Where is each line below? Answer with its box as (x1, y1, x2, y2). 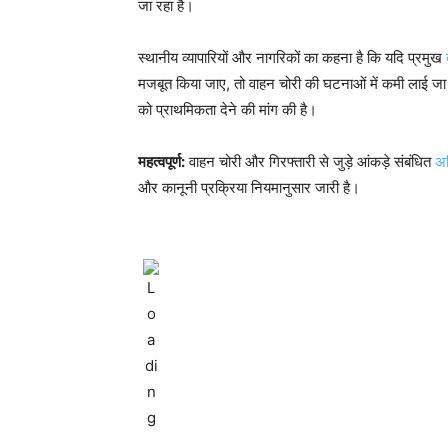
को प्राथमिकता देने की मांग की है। (138, 100, 317, 119)
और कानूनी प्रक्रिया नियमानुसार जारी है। (138, 178, 360, 197)
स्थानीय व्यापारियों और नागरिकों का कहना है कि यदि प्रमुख (138, 48, 446, 67)
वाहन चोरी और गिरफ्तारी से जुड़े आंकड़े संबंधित (185, 152, 435, 171)
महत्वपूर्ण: (138, 152, 185, 171)
